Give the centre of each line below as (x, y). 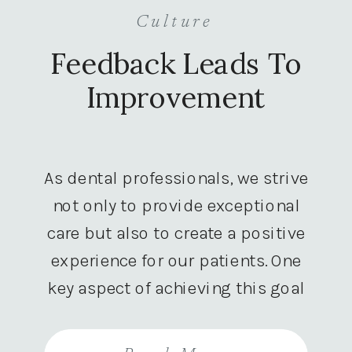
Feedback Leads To (176, 63)
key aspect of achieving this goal (176, 288)
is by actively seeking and (176, 315)
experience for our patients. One (176, 260)
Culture (174, 22)
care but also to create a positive (176, 233)
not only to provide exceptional (176, 205)
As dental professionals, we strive (176, 178)
